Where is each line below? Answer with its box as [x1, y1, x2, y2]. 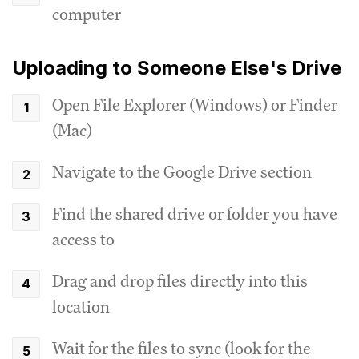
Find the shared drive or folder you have [52, 202, 337, 224]
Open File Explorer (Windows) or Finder [52, 93, 337, 115]
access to [52, 228, 115, 250]
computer [52, 2, 121, 25]
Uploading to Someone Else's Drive [12, 55, 341, 79]
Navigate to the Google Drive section [52, 160, 312, 183]
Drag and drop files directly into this [52, 269, 308, 292]
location [52, 295, 110, 317]
